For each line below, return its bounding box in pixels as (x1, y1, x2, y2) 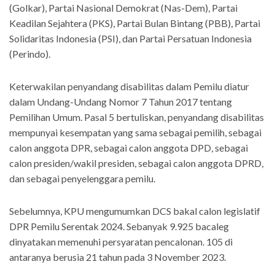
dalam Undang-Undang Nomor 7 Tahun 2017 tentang (9, 96, 232, 108)
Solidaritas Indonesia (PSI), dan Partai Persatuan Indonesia (9, 33, 252, 45)
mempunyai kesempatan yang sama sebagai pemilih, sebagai (9, 126, 261, 139)
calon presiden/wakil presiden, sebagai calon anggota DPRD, (9, 157, 263, 169)
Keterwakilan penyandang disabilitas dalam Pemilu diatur (9, 80, 249, 93)
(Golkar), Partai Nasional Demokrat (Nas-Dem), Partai (9, 2, 238, 14)
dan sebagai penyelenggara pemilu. (9, 172, 155, 185)
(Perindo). (9, 48, 50, 60)
